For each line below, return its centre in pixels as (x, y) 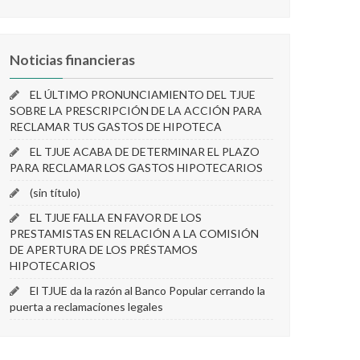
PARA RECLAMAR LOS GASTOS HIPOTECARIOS (136, 168)
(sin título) (55, 192)
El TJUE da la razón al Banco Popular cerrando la (147, 290)
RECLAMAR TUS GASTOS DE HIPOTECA (116, 127)
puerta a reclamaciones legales (86, 307)
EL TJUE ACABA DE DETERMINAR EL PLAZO (145, 151)
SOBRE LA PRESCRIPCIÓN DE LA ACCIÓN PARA (136, 110)
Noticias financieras (72, 60)
